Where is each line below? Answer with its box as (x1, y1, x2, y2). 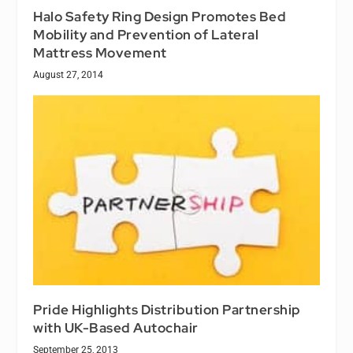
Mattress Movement (33, 43, 167, 61)
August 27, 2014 (33, 69, 104, 80)
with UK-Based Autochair (33, 319, 199, 337)
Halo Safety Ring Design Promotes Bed (33, 7, 287, 25)
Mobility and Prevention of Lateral (33, 25, 259, 43)
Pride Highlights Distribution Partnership (33, 301, 301, 319)
